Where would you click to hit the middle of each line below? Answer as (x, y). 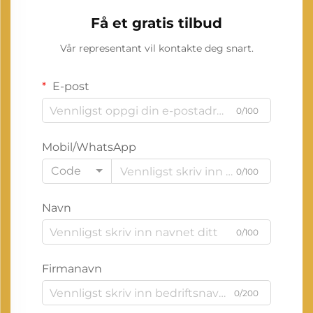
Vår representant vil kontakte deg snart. (156, 49)
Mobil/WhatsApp (89, 147)
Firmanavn (72, 269)
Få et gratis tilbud (156, 23)
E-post (70, 87)
